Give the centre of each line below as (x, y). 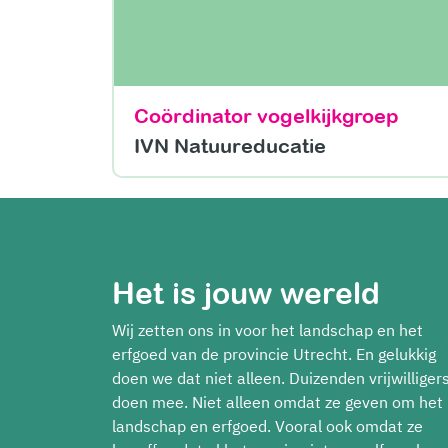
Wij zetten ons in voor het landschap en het (267, 329)
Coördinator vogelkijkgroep (266, 115)
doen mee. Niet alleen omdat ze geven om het (277, 401)
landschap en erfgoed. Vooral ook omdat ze (267, 425)
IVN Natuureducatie (230, 145)
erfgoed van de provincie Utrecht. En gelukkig (274, 353)
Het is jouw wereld (246, 292)
